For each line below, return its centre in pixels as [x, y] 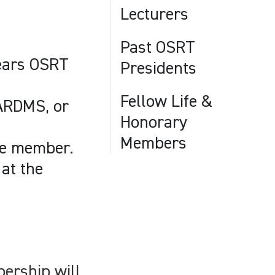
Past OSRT [158, 48]
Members [153, 144]
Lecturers [154, 15]
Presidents [158, 69]
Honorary [154, 123]
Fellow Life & [166, 102]
